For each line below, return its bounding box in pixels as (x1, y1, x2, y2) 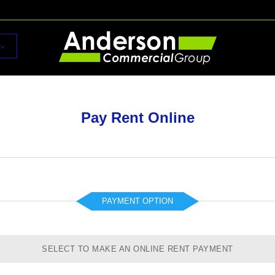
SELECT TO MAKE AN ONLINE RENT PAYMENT (42, 244, 233, 254)
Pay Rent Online (80, 109, 195, 126)
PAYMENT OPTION (102, 196, 173, 206)
